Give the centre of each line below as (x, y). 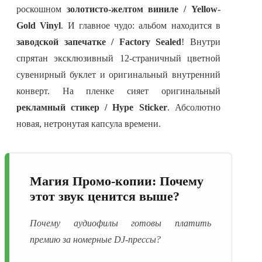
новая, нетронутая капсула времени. (89, 124)
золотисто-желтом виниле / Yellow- (143, 9)
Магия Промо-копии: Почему (117, 181)
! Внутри (201, 42)
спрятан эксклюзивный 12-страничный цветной (118, 58)
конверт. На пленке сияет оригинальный (118, 91)
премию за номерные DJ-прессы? (95, 239)
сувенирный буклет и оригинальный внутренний (118, 75)
